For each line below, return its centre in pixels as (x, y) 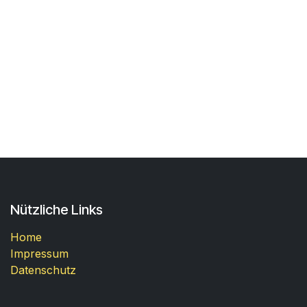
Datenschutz (43, 270)
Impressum (39, 253)
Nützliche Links (57, 209)
